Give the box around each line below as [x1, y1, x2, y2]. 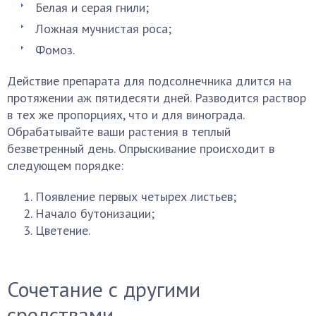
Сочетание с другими [7, 275, 200, 303]
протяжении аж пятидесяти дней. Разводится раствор [7, 90, 306, 106]
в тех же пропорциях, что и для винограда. [7, 107, 244, 123]
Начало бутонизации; [35, 205, 154, 221]
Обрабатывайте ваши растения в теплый [7, 123, 231, 140]
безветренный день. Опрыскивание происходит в [7, 140, 274, 157]
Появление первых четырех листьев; [35, 188, 236, 205]
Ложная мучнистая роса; [35, 20, 171, 37]
